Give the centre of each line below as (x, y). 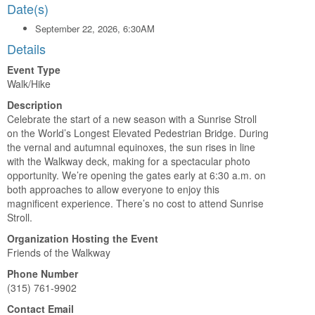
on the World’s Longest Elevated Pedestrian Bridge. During (138, 133)
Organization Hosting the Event (83, 238)
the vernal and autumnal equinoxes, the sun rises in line (131, 147)
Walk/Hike (29, 83)
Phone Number (43, 273)
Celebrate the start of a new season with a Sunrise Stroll (132, 118)
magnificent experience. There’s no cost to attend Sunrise (135, 203)
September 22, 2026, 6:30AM (95, 28)
